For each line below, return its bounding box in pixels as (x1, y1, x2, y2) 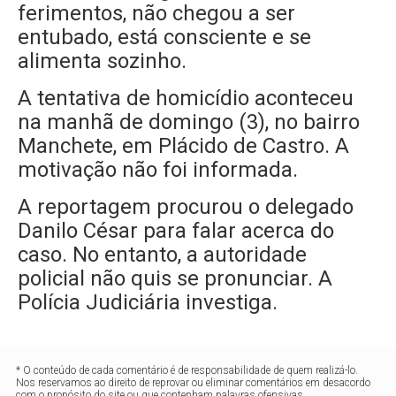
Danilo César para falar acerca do (18, 218, 335, 244)
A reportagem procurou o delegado (18, 194, 354, 220)
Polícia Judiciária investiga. (18, 290, 278, 316)
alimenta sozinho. (18, 49, 187, 74)
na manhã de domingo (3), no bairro (18, 110, 361, 135)
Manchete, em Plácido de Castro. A (18, 133, 350, 159)
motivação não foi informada (18, 157, 293, 183)
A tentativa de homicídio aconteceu (18, 86, 354, 111)
